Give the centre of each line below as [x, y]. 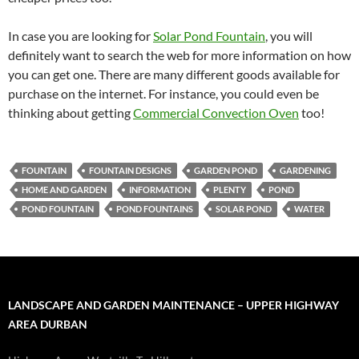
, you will [289, 35]
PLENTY [230, 189]
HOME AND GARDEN [64, 189]
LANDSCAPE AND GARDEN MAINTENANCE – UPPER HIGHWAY [173, 305]
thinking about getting [71, 112]
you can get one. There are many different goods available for [174, 74]
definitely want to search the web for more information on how [179, 54]
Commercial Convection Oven [216, 112]
